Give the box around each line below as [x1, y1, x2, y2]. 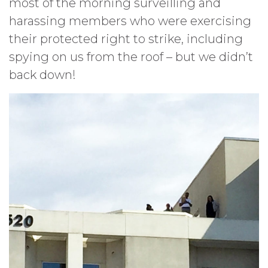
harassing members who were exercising [9, 13, 251, 28]
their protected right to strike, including [9, 31, 243, 46]
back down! [9, 67, 76, 82]
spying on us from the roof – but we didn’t [9, 49, 253, 64]
